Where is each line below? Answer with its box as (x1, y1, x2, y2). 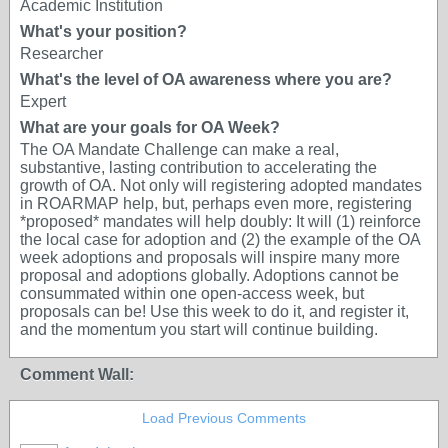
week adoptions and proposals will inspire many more (20, 249, 400, 266)
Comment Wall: (20, 366, 134, 383)
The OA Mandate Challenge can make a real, (20, 141, 339, 158)
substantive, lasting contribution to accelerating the (20, 159, 377, 176)
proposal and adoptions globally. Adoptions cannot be (20, 267, 399, 284)
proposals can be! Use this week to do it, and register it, (20, 303, 409, 320)
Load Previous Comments (142, 410, 306, 426)
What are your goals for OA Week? (20, 119, 280, 136)
